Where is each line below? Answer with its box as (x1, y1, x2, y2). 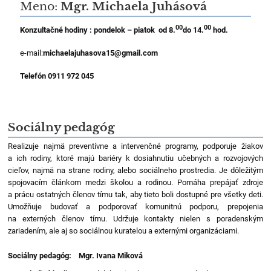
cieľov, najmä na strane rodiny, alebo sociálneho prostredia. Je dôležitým (8, 166, 263, 175)
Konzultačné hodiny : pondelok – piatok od (20, 25, 169, 35)
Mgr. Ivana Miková (79, 251, 143, 261)
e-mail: (20, 48, 44, 58)
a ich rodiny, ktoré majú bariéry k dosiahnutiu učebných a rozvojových (8, 154, 263, 163)
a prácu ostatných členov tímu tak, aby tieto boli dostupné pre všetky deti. (8, 190, 263, 200)
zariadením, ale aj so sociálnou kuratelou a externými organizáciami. (8, 226, 240, 236)
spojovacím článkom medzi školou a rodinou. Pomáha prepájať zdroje (8, 178, 263, 188)
